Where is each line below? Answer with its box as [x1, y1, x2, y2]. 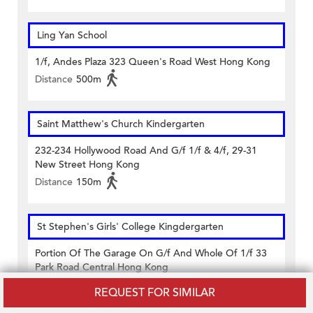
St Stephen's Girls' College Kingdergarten [37, 220, 224, 234]
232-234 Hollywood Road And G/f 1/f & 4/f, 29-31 [35, 144, 257, 158]
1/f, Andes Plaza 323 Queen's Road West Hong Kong [35, 55, 270, 69]
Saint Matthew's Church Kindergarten [37, 117, 205, 131]
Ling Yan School [37, 29, 107, 43]
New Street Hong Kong [35, 158, 140, 172]
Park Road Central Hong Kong [35, 261, 168, 275]
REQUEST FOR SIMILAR [94, 285, 215, 300]
